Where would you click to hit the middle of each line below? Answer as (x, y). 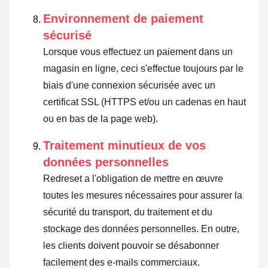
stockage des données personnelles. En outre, (141, 229)
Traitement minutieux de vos (124, 146)
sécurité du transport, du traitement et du (128, 212)
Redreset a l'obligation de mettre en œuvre (133, 179)
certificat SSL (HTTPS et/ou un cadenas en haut (144, 102)
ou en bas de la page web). (100, 119)
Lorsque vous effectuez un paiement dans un (138, 52)
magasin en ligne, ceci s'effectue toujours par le (143, 69)
